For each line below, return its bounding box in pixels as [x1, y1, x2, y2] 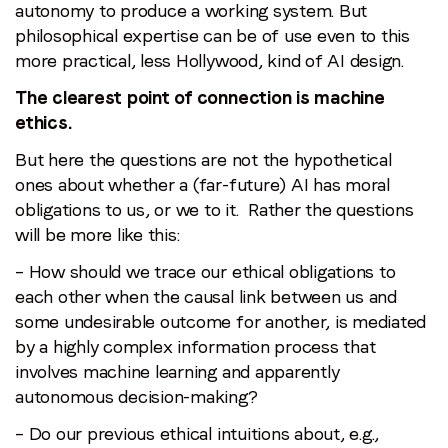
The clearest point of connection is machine [15, 87, 385, 108]
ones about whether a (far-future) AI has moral [15, 174, 390, 195]
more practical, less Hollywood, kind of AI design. [15, 50, 405, 71]
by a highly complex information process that [15, 336, 376, 357]
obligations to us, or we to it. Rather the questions [15, 199, 414, 220]
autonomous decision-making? [15, 386, 268, 407]
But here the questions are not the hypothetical [15, 149, 392, 170]
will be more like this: [15, 224, 180, 245]
